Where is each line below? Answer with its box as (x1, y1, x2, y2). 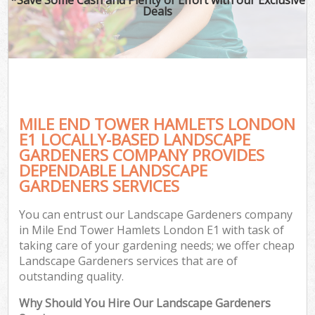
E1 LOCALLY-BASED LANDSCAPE (19, 128, 251, 150)
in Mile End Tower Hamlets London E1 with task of (19, 222, 285, 238)
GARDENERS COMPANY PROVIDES (19, 143, 265, 166)
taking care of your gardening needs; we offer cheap (19, 238, 295, 254)
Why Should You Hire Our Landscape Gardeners (19, 295, 271, 311)
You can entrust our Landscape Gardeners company (19, 207, 293, 223)
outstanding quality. (19, 269, 124, 285)
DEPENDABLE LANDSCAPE (19, 159, 208, 181)
